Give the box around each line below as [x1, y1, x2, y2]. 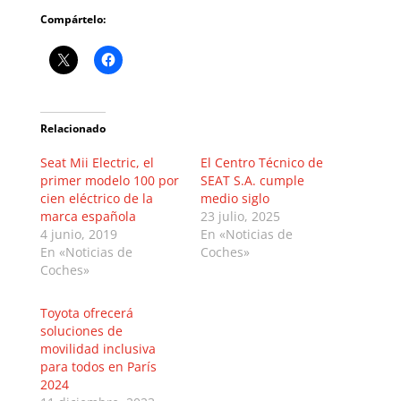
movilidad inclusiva [39, 340, 156, 358]
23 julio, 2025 [200, 208, 280, 226]
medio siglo [200, 190, 269, 208]
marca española [39, 208, 136, 226]
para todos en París [39, 358, 157, 376]
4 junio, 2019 [39, 226, 117, 243]
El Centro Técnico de [200, 154, 323, 172]
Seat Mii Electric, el [39, 154, 154, 172]
